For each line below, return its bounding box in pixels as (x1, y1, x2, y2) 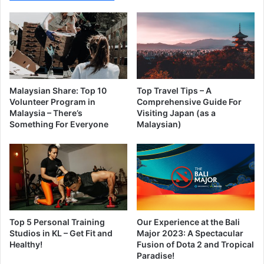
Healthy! (9, 239, 42, 250)
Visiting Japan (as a (137, 108, 216, 118)
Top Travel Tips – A (137, 85, 212, 96)
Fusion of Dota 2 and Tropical (137, 239, 254, 250)
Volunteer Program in (9, 97, 95, 107)
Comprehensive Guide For (137, 97, 242, 107)
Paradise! (137, 250, 174, 261)
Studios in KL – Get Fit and (9, 228, 113, 239)
